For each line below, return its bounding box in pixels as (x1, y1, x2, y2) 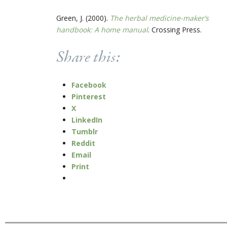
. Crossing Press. (148, 24, 202, 34)
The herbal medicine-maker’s (110, 13, 209, 23)
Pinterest (71, 91, 106, 101)
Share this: (56, 46, 120, 69)
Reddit (71, 138, 95, 148)
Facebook (71, 80, 106, 90)
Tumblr (71, 126, 98, 136)
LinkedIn (71, 115, 102, 125)
